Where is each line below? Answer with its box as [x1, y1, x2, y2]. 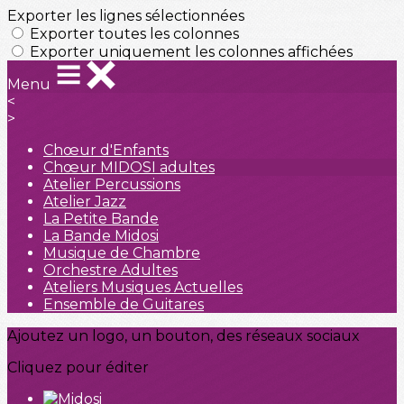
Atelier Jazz [43, 193, 126, 210]
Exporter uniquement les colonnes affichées [30, 43, 353, 60]
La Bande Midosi [43, 227, 159, 244]
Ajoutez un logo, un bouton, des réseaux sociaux [7, 327, 360, 344]
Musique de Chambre [43, 244, 200, 262]
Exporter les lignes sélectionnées [7, 7, 244, 24]
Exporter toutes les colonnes [30, 25, 239, 42]
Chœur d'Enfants [43, 142, 169, 159]
